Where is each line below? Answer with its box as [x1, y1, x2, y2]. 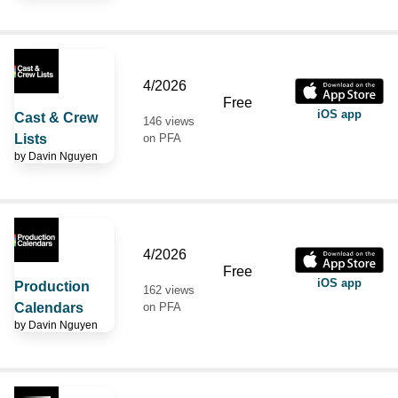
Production [14, 278, 90, 294]
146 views [143, 114, 195, 128]
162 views [143, 283, 195, 297]
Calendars [14, 299, 84, 315]
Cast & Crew [14, 109, 98, 125]
